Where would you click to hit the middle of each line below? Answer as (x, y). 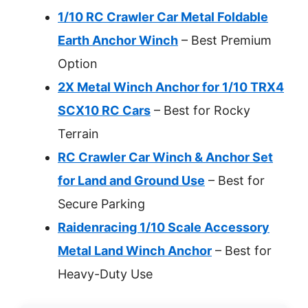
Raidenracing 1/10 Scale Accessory (164, 227)
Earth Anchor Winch (118, 40)
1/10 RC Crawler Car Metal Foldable (163, 17)
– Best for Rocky (200, 110)
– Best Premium (225, 40)
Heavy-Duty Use (105, 274)
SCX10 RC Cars (104, 110)
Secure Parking (101, 204)
